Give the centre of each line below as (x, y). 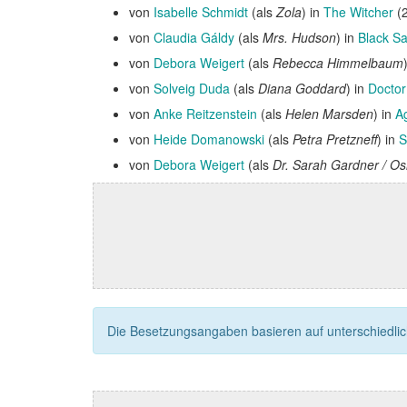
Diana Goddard (302, 88)
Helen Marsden (329, 114)
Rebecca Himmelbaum (338, 63)
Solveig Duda (192, 88)
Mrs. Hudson (299, 37)
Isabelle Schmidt (201, 12)
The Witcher (358, 12)
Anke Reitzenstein (205, 114)
